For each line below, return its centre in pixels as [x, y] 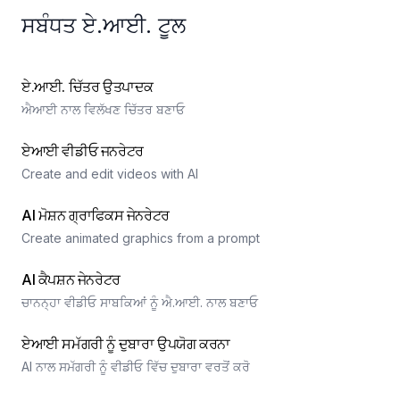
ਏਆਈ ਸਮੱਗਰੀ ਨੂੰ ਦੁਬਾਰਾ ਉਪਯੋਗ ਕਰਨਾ [126, 344]
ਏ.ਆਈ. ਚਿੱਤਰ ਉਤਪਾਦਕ [87, 87]
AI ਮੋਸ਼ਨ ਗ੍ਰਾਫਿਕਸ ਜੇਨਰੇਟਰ [96, 215]
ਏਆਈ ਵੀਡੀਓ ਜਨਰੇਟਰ [83, 151]
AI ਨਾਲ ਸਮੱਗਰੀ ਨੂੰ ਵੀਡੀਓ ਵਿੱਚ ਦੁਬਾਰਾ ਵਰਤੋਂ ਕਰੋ [136, 367]
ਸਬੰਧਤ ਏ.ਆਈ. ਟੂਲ [104, 25]
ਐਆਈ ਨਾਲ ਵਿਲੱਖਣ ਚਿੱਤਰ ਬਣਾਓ [103, 109]
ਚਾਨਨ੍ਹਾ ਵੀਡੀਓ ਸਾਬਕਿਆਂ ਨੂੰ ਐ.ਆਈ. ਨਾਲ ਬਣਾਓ [140, 302]
